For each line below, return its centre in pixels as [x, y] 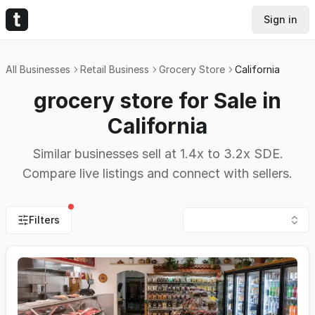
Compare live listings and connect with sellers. [157, 173]
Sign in [281, 19]
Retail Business [115, 69]
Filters [44, 220]
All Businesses [38, 69]
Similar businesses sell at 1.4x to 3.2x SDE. [157, 154]
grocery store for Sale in [157, 101]
